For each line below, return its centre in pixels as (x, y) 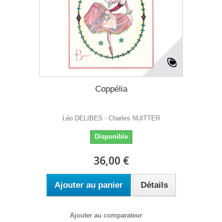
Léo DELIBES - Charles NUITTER (111, 118)
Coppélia (111, 89)
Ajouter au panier (88, 185)
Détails (154, 185)
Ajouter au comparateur (106, 215)
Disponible (111, 137)
